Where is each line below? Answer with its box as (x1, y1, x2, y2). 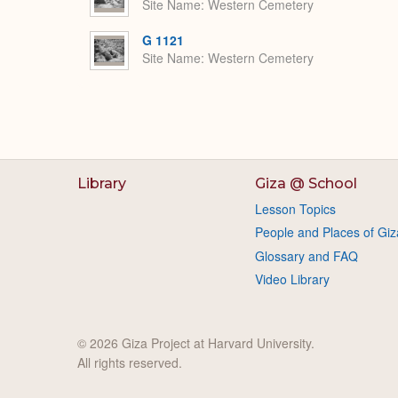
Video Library (254, 270, 330, 289)
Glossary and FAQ (254, 246, 358, 265)
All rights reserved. (77, 353, 182, 371)
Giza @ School (254, 175, 357, 192)
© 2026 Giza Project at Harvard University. (77, 333, 314, 352)
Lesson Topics (254, 200, 336, 218)
